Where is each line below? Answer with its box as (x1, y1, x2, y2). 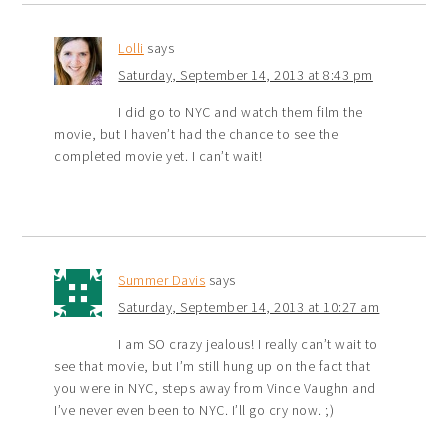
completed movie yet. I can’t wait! (54, 146, 263, 165)
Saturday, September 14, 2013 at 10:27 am (118, 297, 380, 316)
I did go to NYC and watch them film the (118, 102, 363, 121)
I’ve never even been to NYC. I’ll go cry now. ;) (54, 400, 335, 419)
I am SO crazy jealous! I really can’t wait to (118, 334, 378, 353)
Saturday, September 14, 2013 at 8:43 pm (118, 65, 373, 84)
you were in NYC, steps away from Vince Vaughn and (54, 378, 376, 397)
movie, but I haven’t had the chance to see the (54, 124, 339, 143)
